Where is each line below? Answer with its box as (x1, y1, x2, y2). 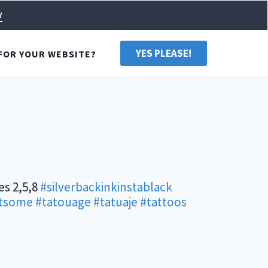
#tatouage (35, 194, 91, 210)
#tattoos (140, 194, 187, 210)
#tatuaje (93, 194, 138, 210)
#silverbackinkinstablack (40, 179, 172, 195)
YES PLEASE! (136, 46, 191, 60)
